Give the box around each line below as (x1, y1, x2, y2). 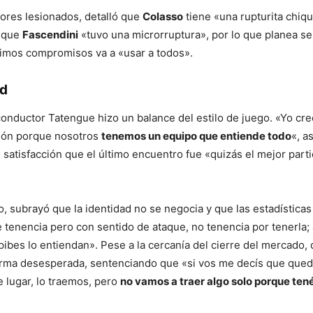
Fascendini (22, 27, 78, 41)
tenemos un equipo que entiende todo (101, 129, 291, 143)
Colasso (143, 9, 183, 23)
